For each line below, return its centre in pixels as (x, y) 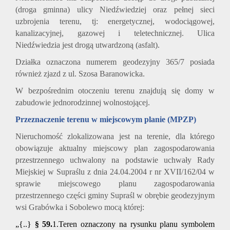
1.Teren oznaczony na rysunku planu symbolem (134, 224)
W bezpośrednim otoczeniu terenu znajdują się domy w (115, 91)
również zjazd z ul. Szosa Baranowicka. (80, 74)
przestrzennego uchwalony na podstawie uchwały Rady (115, 160)
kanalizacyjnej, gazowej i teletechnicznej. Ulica (115, 33)
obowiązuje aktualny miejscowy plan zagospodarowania (115, 148)
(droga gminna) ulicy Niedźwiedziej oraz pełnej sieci (115, 10)
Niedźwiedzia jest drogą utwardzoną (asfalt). (88, 45)
